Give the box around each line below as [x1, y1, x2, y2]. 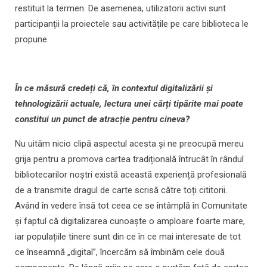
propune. [15, 34, 49, 45]
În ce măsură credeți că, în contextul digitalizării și [15, 83, 213, 94]
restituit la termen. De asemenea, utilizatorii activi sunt [15, 3, 226, 14]
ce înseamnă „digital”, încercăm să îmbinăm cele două [15, 247, 225, 258]
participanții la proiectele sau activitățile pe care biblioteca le [15, 18, 249, 30]
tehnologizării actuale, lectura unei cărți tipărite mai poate [15, 98, 243, 110]
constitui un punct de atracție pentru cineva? [15, 114, 190, 125]
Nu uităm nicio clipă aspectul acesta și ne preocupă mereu [15, 138, 244, 150]
